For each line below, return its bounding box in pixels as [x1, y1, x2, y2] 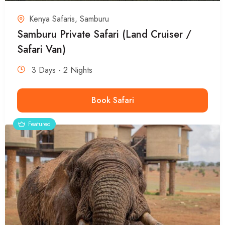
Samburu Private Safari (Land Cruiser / [17, 27, 191, 42]
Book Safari [91, 94, 134, 106]
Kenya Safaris [29, 13, 75, 25]
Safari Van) [17, 42, 66, 57]
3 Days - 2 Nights [32, 64, 92, 76]
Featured [28, 120, 51, 129]
